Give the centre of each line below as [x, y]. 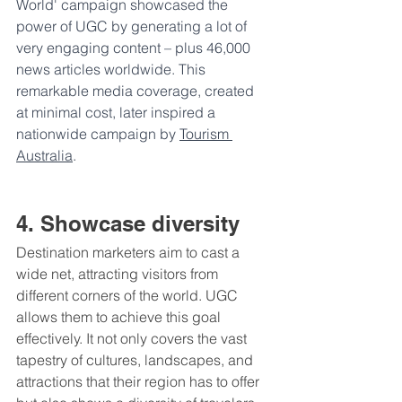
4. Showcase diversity [128, 224]
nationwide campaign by [98, 134]
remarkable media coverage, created [137, 91]
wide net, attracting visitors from [119, 274]
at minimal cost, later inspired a [118, 113]
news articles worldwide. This [113, 70]
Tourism [206, 134]
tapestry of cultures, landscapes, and [136, 360]
